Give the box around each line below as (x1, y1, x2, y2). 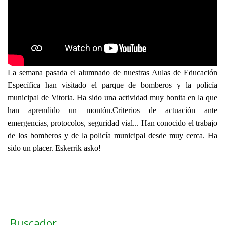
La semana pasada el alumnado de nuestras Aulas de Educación (8, 68, 217, 77)
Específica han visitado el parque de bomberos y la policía (8, 81, 217, 90)
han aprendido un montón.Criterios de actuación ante (8, 106, 217, 115)
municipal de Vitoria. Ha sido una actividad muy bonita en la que (8, 93, 217, 102)
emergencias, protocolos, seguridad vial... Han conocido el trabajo (8, 119, 217, 128)
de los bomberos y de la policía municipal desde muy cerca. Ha (8, 131, 217, 140)
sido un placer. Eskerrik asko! (8, 144, 101, 153)
